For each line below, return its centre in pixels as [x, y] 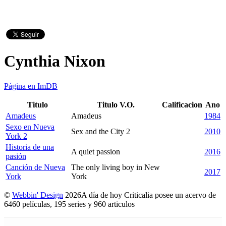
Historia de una [30, 147]
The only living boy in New [116, 167]
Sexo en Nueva [30, 127]
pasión [16, 156]
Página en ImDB [31, 86]
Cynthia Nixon [55, 61]
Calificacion [182, 104]
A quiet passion [96, 151]
